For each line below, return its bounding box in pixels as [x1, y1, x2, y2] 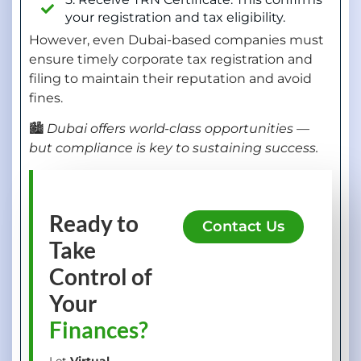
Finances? [49, 315, 148, 343]
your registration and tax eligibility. [65, 10, 285, 26]
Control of [49, 262, 152, 290]
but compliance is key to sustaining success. [29, 140, 318, 156]
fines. [29, 90, 63, 106]
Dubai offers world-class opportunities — [47, 121, 309, 137]
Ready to [49, 209, 139, 237]
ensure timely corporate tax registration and [29, 52, 313, 68]
